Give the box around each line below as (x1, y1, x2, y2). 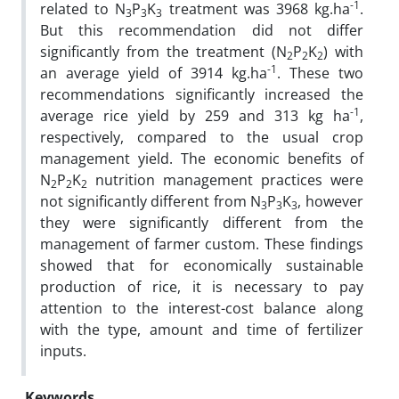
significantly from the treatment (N (40, 41, 287, 61)
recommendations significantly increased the (40, 84, 363, 104)
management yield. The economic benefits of (40, 148, 363, 168)
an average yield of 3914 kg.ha (40, 62, 267, 83)
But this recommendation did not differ (40, 20, 363, 40)
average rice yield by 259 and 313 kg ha (40, 105, 350, 126)
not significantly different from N (40, 191, 262, 211)
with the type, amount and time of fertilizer (40, 319, 363, 339)
